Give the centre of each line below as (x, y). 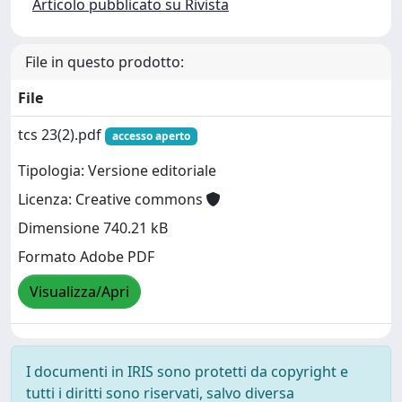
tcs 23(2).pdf (61, 134)
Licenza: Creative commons (112, 200)
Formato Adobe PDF (86, 257)
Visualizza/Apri (79, 292)
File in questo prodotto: (105, 61)
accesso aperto (151, 135)
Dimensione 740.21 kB (93, 228)
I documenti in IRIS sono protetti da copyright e (187, 371)
